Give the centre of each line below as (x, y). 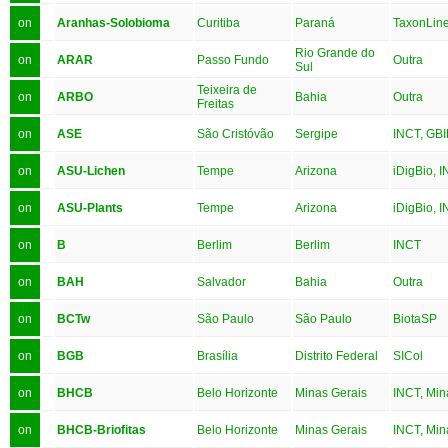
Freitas (215, 103)
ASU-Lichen (91, 170)
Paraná (315, 22)
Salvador (221, 281)
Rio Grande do (335, 52)
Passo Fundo (233, 59)
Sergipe (316, 133)
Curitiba (218, 22)
